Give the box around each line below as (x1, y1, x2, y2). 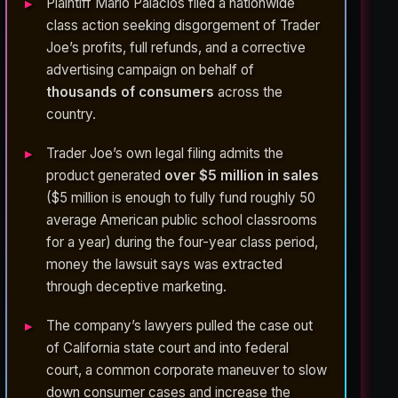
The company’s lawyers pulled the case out (46, 317, 314, 335)
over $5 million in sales (164, 167, 320, 185)
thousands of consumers (46, 83, 215, 100)
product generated (46, 167, 165, 185)
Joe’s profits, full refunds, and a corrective (46, 38, 306, 56)
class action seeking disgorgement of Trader (46, 16, 321, 34)
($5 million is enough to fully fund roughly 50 (46, 189, 316, 207)
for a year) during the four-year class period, (46, 234, 319, 251)
